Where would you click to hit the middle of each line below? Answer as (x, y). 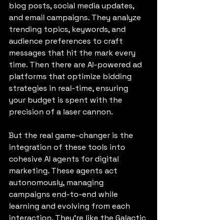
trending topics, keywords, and (68, 29)
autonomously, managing (57, 182)
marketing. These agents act (64, 170)
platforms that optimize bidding (71, 76)
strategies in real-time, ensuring (69, 88)
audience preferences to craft (67, 41)
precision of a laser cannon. (61, 111)
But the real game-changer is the (72, 135)
